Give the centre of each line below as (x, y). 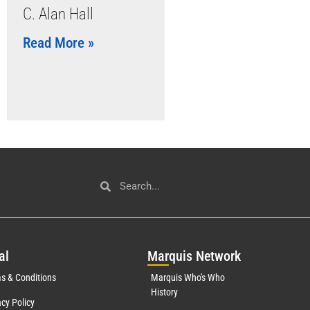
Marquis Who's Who (188, 277)
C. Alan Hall (58, 14)
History (164, 292)
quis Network (204, 256)
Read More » (58, 43)
